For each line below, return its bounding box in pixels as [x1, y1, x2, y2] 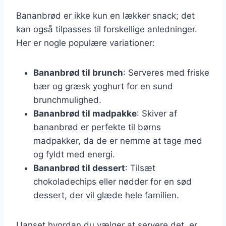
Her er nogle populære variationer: [16, 37, 155, 48]
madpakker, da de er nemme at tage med [33, 135, 202, 146]
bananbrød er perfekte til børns [33, 122, 161, 132]
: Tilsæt [125, 162, 155, 173]
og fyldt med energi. [33, 149, 115, 159]
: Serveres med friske [123, 67, 209, 78]
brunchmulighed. [33, 94, 101, 105]
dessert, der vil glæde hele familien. [33, 190, 179, 200]
